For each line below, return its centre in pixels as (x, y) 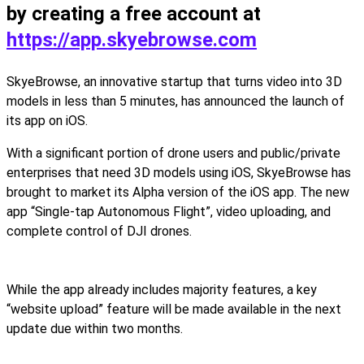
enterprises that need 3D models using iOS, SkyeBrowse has (179, 173)
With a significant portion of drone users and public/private (173, 153)
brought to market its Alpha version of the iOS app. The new (178, 192)
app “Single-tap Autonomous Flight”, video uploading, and (169, 212)
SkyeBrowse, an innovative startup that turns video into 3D (174, 82)
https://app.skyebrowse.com (132, 40)
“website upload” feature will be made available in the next (174, 309)
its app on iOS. (47, 121)
